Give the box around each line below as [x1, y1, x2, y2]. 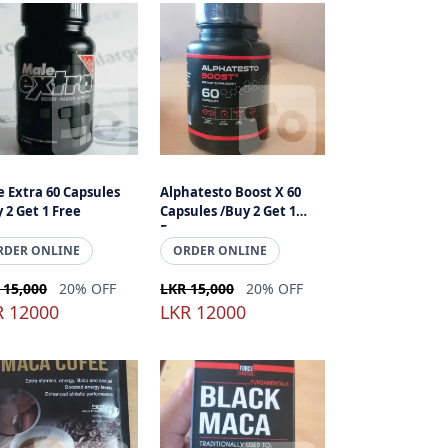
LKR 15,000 [160, 279, 235, 298]
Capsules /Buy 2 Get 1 [160, 202, 297, 220]
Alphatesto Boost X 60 [160, 183, 302, 201]
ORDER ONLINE [173, 242, 268, 259]
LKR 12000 [160, 300, 247, 324]
